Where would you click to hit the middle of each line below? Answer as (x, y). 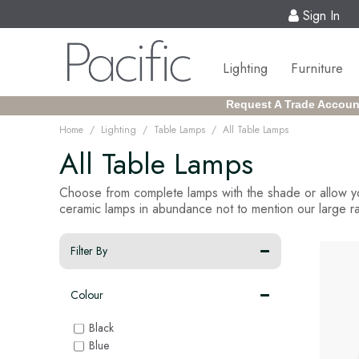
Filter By (89, 251)
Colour (87, 295)
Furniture (317, 68)
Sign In (321, 16)
